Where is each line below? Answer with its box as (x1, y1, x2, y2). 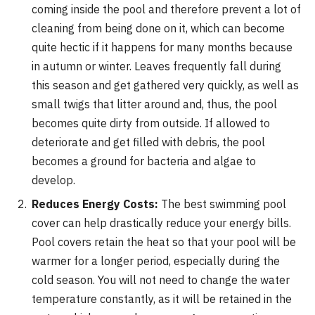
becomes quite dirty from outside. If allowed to (32, 116, 270, 131)
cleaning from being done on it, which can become (32, 21, 285, 36)
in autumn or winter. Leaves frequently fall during (32, 59, 281, 74)
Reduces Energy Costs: (32, 197, 158, 212)
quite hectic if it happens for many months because (32, 40, 292, 55)
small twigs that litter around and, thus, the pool (32, 97, 277, 112)
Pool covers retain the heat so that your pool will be (32, 235, 296, 250)
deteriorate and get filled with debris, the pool (32, 135, 265, 150)
